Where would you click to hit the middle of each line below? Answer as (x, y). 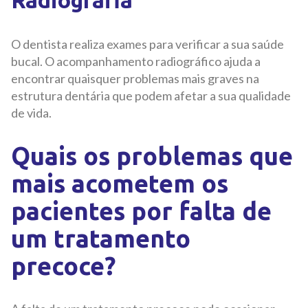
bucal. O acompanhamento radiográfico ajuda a (136, 62)
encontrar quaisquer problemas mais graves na (135, 79)
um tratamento (101, 239)
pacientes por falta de (141, 211)
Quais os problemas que (152, 156)
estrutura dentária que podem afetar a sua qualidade (151, 96)
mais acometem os (120, 184)
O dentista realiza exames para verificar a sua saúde (147, 44)
